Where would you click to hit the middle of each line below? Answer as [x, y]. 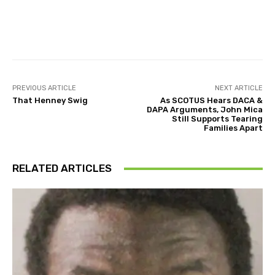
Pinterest [215, 29]
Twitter [139, 29]
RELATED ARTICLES [62, 168]
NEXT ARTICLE [238, 88]
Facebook [59, 29]
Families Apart [233, 128]
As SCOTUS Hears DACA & [211, 100]
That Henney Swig [50, 100]
